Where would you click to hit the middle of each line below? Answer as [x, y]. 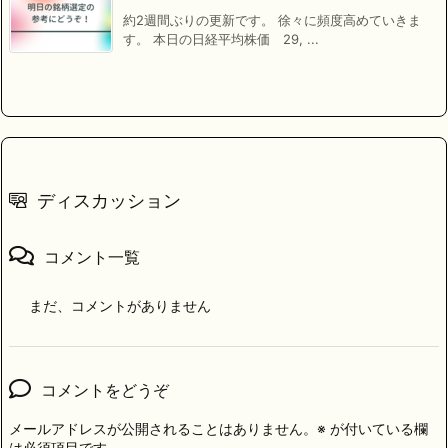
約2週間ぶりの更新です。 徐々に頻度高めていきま [272, 20]
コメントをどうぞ [105, 390]
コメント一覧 [92, 257]
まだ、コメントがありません [120, 306]
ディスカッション [109, 201]
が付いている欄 [377, 429]
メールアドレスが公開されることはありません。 [163, 429]
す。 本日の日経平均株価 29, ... [221, 39]
